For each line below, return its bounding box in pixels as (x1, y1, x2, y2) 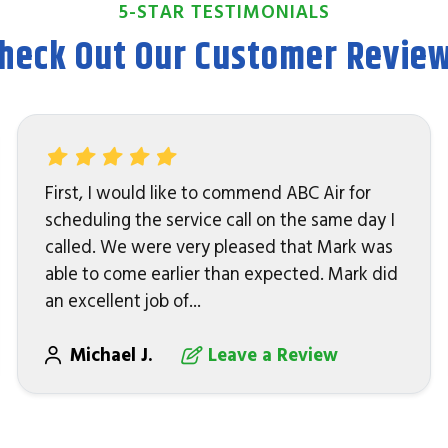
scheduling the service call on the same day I (45, 208, 396, 232)
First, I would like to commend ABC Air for (45, 181, 372, 205)
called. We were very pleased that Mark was (45, 235, 394, 259)
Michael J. (70, 343, 159, 367)
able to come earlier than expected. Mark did (45, 262, 399, 286)
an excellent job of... (45, 289, 202, 313)
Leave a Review (208, 343, 339, 367)
